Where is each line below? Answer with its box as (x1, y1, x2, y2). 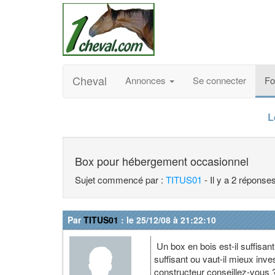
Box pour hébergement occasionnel (75, 153, 249, 169)
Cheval (72, 72, 107, 88)
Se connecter (193, 74, 246, 87)
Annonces (125, 74, 168, 87)
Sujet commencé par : (75, 173, 166, 186)
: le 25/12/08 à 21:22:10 (118, 214, 216, 226)
